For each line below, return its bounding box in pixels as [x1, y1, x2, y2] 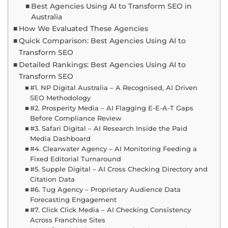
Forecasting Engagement [30, 195, 117, 204]
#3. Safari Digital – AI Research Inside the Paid [30, 124, 188, 132]
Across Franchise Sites [30, 216, 106, 224]
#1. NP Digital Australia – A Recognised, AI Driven [30, 83, 198, 92]
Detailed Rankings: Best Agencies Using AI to [18, 60, 186, 69]
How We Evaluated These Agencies [18, 24, 148, 33]
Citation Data [30, 175, 75, 183]
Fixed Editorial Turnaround [30, 155, 122, 163]
